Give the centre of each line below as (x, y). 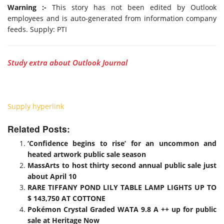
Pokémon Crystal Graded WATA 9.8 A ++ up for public (122, 209)
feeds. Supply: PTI (37, 29)
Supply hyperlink (36, 106)
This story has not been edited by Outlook (131, 7)
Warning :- (27, 7)
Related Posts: (39, 129)
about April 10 (52, 176)
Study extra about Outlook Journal (67, 62)
